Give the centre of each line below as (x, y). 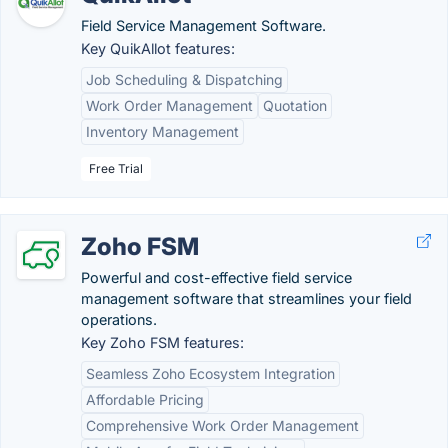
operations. (119, 319)
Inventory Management (162, 131)
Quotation (295, 105)
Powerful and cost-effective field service (216, 277)
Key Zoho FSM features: (162, 342)
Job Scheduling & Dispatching (184, 79)
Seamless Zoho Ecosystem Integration (210, 373)
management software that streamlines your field (246, 298)
